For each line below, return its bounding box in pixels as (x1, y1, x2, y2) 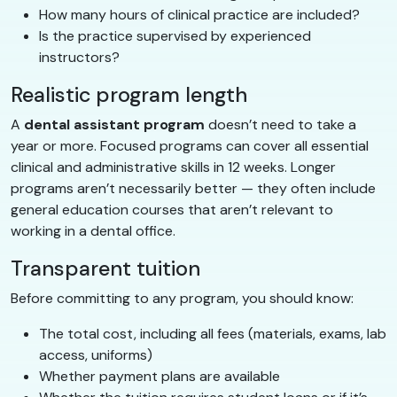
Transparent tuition (11, 254, 200, 282)
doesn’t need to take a (205, 114, 356, 134)
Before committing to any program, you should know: (11, 288, 354, 307)
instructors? (39, 47, 120, 66)
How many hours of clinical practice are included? (39, 4, 360, 24)
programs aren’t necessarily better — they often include (11, 178, 376, 198)
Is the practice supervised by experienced (39, 26, 311, 45)
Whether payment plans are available (39, 366, 280, 385)
